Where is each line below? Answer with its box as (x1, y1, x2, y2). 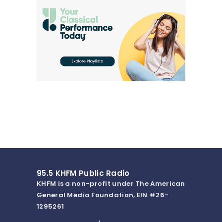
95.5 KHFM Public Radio (37, 168, 130, 179)
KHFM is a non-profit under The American (37, 179, 185, 189)
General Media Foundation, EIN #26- (37, 190, 169, 200)
